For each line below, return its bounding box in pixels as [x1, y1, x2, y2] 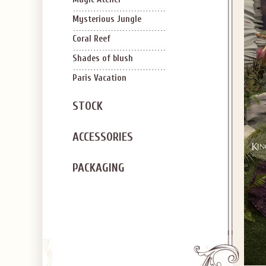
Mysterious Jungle [72, 14, 141, 24]
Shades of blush [72, 53, 133, 64]
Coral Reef [72, 34, 110, 44]
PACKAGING [72, 161, 125, 175]
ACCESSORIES [72, 130, 133, 144]
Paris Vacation [72, 73, 126, 83]
